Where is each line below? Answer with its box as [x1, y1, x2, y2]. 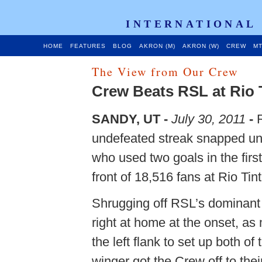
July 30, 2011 [171, 112, 246, 126]
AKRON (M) [139, 43, 175, 49]
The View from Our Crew [92, 64, 238, 80]
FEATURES [70, 43, 106, 49]
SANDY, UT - [92, 112, 168, 126]
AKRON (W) [182, 43, 219, 49]
